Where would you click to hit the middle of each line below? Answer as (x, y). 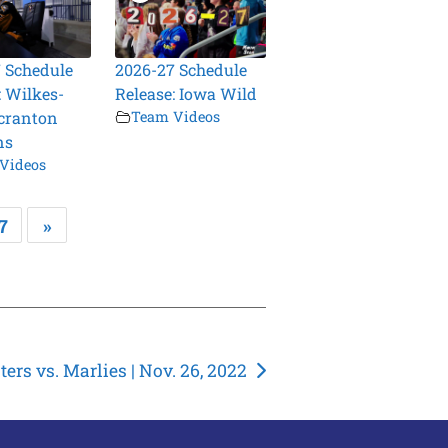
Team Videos (176, 117)
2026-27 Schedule (181, 70)
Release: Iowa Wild (186, 94)
